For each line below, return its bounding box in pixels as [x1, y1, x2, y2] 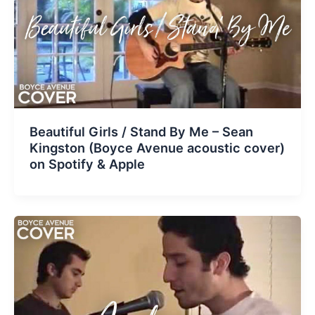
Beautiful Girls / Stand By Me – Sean [29, 124, 253, 140]
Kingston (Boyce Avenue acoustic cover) [29, 140, 285, 156]
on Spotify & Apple [29, 156, 145, 172]
